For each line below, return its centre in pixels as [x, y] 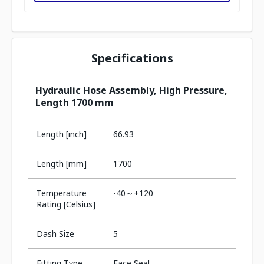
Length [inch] [62, 134]
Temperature [62, 193]
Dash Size [55, 234]
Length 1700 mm [75, 103]
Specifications [132, 58]
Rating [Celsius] [66, 204]
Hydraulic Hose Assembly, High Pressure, [131, 90]
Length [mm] [62, 164]
